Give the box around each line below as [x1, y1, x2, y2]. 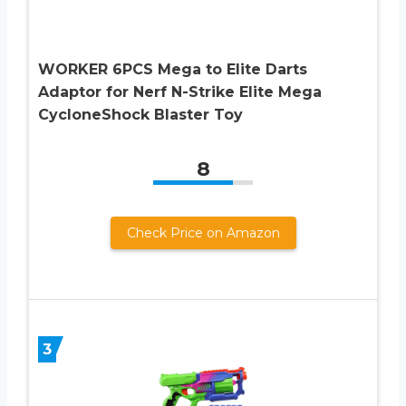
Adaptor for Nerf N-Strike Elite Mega [38, 82, 322, 101]
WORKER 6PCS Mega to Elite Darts [38, 60, 307, 78]
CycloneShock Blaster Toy [38, 105, 243, 123]
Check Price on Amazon [126, 224, 280, 241]
